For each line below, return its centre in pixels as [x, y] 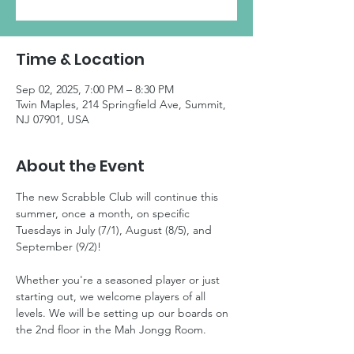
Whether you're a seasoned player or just [119, 279]
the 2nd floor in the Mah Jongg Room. [113, 329]
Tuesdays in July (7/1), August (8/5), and [115, 230]
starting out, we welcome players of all [112, 296]
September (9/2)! [60, 246]
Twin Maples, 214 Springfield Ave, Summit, [121, 104]
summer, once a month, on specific [104, 213]
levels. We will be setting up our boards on [124, 313]
